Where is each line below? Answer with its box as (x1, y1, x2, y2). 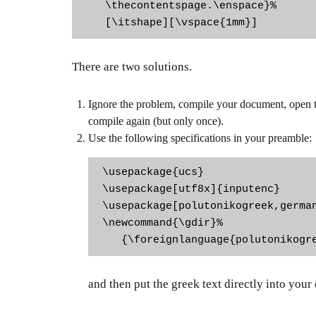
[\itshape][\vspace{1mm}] (86, 17, 257, 29)
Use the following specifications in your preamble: (88, 131, 312, 144)
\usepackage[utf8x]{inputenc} (102, 183, 280, 195)
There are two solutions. (72, 60, 192, 73)
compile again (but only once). (88, 114, 224, 127)
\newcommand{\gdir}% (102, 217, 223, 229)
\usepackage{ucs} (102, 166, 204, 178)
